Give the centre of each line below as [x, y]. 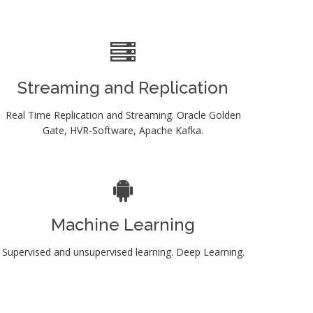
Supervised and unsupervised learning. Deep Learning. [123, 252]
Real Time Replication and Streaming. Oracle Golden [123, 115]
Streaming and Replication [123, 87]
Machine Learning [123, 224]
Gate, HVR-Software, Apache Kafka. [123, 130]
